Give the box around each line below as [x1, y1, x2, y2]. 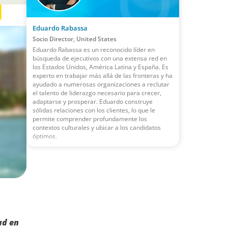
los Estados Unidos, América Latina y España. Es [33, 62, 168, 71]
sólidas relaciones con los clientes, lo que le [33, 105, 155, 115]
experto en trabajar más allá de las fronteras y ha [33, 71, 173, 80]
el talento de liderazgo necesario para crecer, [33, 88, 161, 97]
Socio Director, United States [33, 34, 117, 43]
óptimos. [33, 131, 57, 140]
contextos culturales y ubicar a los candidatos [33, 123, 161, 132]
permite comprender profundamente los [33, 114, 147, 123]
